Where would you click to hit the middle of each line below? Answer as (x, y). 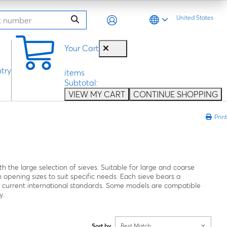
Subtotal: (81, 83)
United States (195, 18)
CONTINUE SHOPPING (176, 94)
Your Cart (82, 48)
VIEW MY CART (97, 94)
